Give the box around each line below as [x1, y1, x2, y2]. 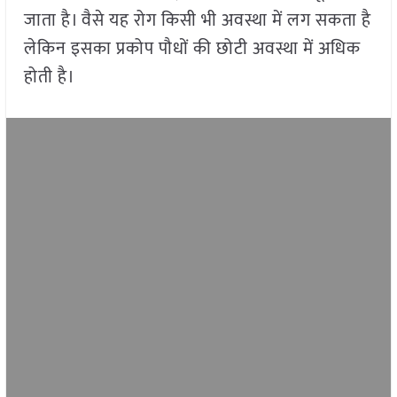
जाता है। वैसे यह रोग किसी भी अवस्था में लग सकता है [23, 5, 371, 36]
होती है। [23, 62, 75, 93]
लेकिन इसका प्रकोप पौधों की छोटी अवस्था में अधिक [23, 34, 361, 65]
